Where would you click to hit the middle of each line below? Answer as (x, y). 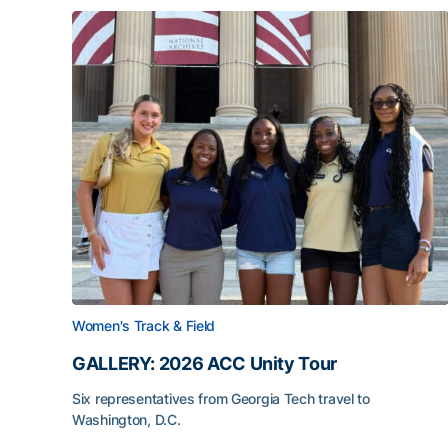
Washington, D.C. (126, 419)
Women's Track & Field (144, 325)
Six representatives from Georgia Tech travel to (221, 398)
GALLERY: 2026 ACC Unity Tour (204, 363)
